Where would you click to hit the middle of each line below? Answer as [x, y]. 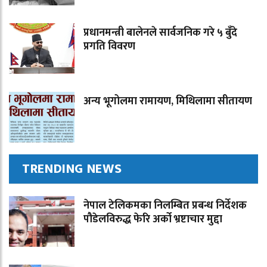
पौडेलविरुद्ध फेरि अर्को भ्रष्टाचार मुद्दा [153, 220]
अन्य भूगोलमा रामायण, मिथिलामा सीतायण [168, 102]
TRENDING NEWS [72, 169]
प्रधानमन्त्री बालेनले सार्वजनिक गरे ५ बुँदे [160, 33]
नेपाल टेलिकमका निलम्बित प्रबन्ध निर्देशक [165, 206]
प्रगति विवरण [109, 47]
